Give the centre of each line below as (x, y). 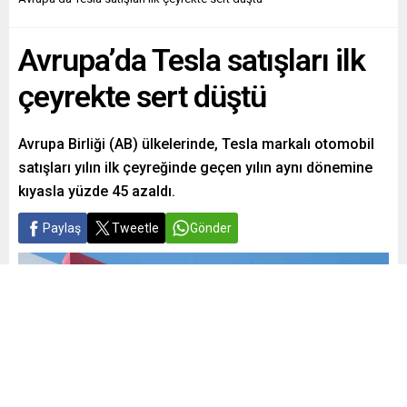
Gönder (211, 228)
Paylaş (62, 228)
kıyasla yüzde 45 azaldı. (97, 192)
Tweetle (135, 228)
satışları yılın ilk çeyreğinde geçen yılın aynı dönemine (195, 168)
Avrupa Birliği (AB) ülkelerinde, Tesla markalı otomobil (196, 144)
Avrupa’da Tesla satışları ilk (192, 60)
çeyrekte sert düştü (142, 97)
